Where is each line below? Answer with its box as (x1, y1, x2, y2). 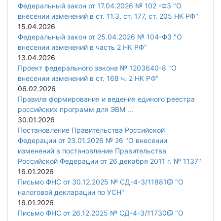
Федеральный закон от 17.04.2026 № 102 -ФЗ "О (18, 1, 182, 10)
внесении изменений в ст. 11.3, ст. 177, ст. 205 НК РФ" (18, 12, 198, 21)
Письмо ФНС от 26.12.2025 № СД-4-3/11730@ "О (18, 209, 184, 218)
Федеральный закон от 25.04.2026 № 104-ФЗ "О (18, 33, 182, 41)
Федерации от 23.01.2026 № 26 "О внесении (18, 136, 167, 145)
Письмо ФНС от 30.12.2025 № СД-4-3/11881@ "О (18, 178, 184, 186)
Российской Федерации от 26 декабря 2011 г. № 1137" (18, 157, 201, 166)
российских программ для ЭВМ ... (18, 105, 133, 114)
